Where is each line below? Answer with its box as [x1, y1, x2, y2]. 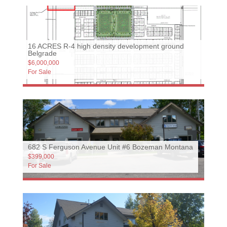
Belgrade [28, 49, 57, 57]
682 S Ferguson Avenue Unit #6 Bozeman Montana [28, 143, 193, 151]
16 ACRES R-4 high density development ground [28, 42, 184, 50]
